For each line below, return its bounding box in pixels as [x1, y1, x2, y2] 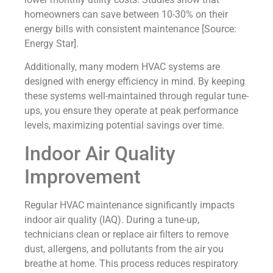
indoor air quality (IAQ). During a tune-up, [24, 213, 199, 225]
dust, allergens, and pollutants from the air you [24, 243, 224, 255]
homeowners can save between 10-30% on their [24, 8, 228, 20]
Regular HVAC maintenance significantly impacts [24, 199, 235, 211]
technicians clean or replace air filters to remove [24, 228, 229, 240]
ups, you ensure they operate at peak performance [24, 105, 238, 117]
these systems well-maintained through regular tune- [24, 90, 249, 102]
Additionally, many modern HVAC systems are [24, 61, 220, 73]
